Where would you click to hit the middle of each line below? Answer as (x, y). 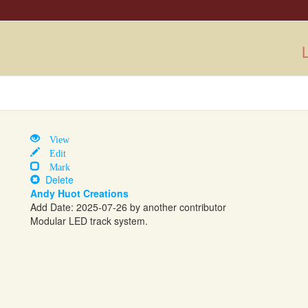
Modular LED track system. (89, 221)
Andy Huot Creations (79, 193)
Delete (57, 179)
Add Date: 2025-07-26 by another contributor (128, 207)
